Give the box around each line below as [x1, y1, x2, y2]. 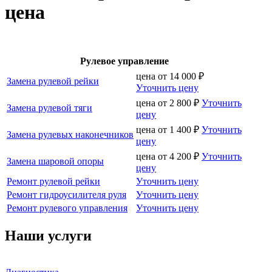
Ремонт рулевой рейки [7, 175, 100, 186]
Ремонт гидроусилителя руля [7, 189, 126, 200]
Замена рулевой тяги [7, 102, 92, 113]
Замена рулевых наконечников [7, 129, 134, 140]
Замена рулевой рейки [7, 75, 99, 86]
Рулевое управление [80, 55, 169, 66]
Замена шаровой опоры [7, 155, 104, 166]
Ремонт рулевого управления [7, 202, 127, 213]
